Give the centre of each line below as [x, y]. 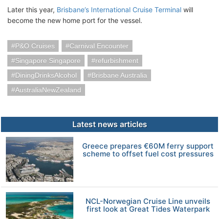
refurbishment [117, 61]
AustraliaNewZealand [48, 90]
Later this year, [32, 10]
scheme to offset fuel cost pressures [148, 154]
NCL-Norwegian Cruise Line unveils [148, 201]
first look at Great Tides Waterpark [148, 209]
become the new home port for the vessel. [76, 20]
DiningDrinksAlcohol [46, 75]
